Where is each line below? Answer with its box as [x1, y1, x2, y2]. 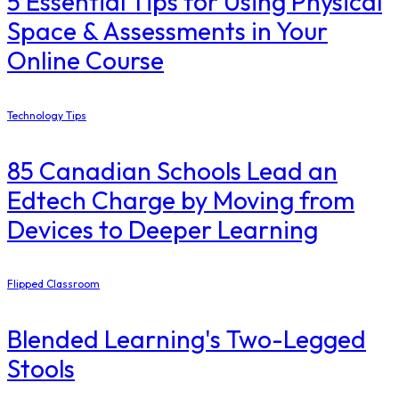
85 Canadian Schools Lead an [7, 154, 338, 186]
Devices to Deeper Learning [7, 213, 318, 245]
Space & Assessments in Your [7, 15, 328, 47]
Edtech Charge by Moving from [7, 183, 354, 216]
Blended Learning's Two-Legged [7, 323, 366, 355]
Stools [7, 353, 75, 385]
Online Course [7, 45, 164, 77]
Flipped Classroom [7, 277, 100, 291]
